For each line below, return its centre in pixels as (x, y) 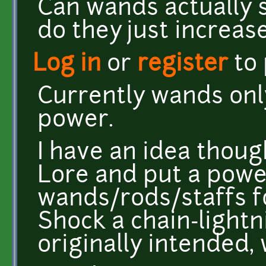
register (183, 65)
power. (75, 121)
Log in (67, 65)
